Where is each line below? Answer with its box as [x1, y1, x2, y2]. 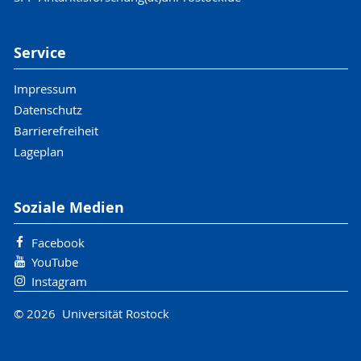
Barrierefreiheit [13, 122, 98, 139]
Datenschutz [13, 101, 82, 118]
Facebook [31, 234, 85, 251]
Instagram [31, 272, 87, 289]
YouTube [31, 253, 78, 270]
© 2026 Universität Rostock [13, 305, 169, 322]
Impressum [13, 80, 77, 97]
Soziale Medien [13, 197, 124, 218]
